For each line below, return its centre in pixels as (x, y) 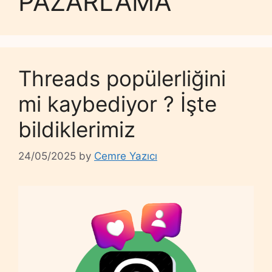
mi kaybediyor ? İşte (117, 104)
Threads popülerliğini (122, 78)
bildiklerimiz (77, 129)
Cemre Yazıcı (126, 156)
